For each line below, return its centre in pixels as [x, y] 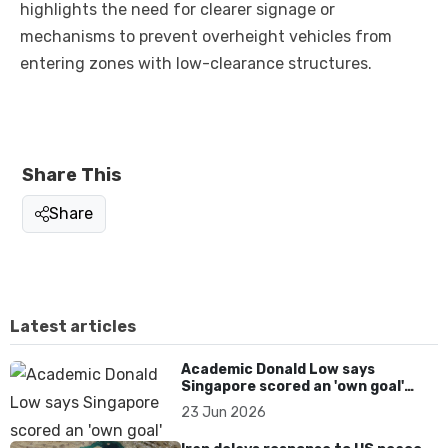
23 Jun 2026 [224, 413]
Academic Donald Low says [278, 370]
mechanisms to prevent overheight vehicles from [206, 37]
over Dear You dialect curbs [281, 404]
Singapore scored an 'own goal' [293, 387]
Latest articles [73, 327]
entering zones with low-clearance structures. [196, 64]
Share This [72, 175]
